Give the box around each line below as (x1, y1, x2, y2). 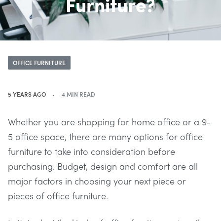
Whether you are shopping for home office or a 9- (8, 115, 211, 128)
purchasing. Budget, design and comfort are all (8, 159, 198, 172)
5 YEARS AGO (8, 90, 46, 99)
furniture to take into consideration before (8, 145, 175, 157)
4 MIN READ (62, 90, 95, 99)
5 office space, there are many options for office (8, 130, 203, 143)
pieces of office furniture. (8, 189, 108, 202)
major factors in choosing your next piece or (8, 174, 186, 187)
